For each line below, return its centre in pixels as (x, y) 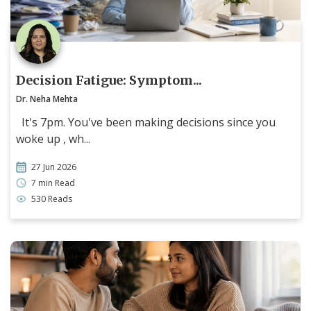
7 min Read (53, 183)
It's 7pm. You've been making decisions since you (146, 122)
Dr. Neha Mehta (47, 99)
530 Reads (52, 199)
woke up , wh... (53, 138)
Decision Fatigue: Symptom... (109, 80)
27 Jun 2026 (54, 167)
